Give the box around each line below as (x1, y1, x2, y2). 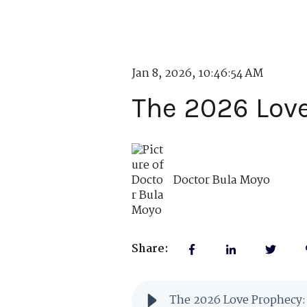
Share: (132, 240, 169, 259)
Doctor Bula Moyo (173, 171, 271, 190)
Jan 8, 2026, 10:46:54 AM (132, 64, 263, 84)
